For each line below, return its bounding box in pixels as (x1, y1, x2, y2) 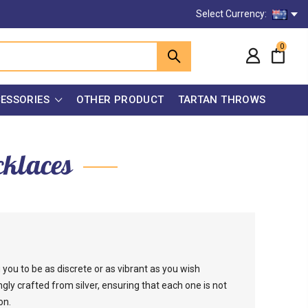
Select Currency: (196, 8, 269, 19)
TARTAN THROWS (177, 93, 266, 106)
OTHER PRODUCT (76, 93, 164, 106)
